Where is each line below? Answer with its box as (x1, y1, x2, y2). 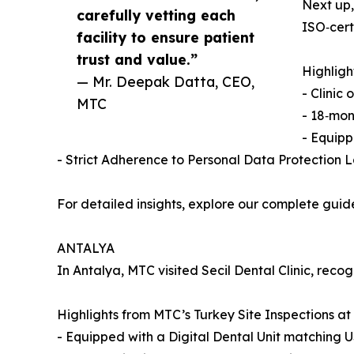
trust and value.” (77, 51, 198, 69)
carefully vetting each (77, 6, 235, 24)
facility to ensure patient (77, 28, 254, 47)
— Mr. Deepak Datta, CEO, (77, 73, 254, 91)
